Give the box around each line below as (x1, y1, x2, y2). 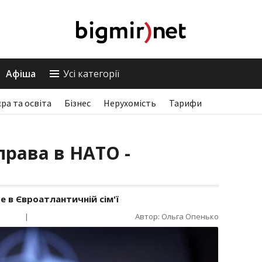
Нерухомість (104, 97, 156, 109)
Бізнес (64, 97, 91, 109)
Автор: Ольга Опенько (135, 211, 219, 222)
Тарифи (169, 97, 202, 109)
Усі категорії (63, 67, 119, 80)
